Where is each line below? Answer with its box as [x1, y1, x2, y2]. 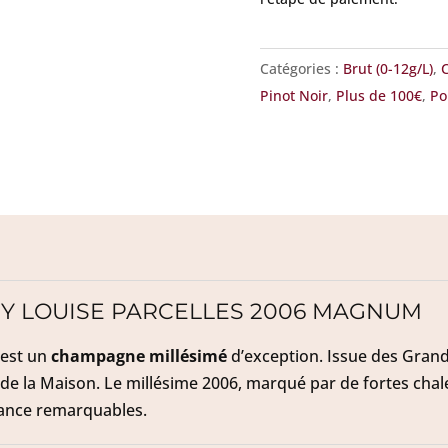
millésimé [149, 344, 227, 367]
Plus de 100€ [335, 86, 422, 106]
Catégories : [259, 59, 343, 79]
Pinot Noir [259, 86, 328, 106]
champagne [51, 344, 145, 367]
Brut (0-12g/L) [342, 59, 433, 79]
